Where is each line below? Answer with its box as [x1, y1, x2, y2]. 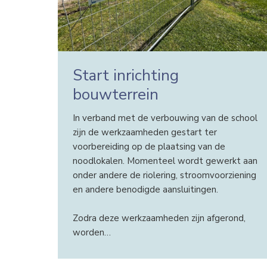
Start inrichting [72, 65, 179, 86]
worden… [72, 226, 111, 238]
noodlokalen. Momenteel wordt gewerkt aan [72, 154, 257, 167]
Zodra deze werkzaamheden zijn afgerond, [72, 212, 246, 224]
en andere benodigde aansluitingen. [72, 183, 218, 195]
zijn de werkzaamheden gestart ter [72, 126, 217, 138]
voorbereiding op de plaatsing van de [72, 140, 225, 153]
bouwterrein [72, 84, 159, 105]
